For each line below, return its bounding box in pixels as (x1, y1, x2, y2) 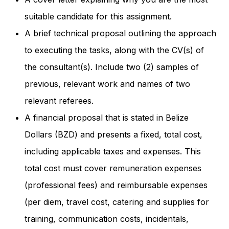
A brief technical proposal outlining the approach (24, 28, 216, 38)
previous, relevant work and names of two (24, 78, 190, 89)
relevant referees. (24, 95, 94, 106)
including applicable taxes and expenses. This (24, 146, 201, 156)
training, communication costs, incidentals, (24, 213, 189, 224)
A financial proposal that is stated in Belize (24, 112, 189, 123)
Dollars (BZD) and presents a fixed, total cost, (24, 129, 202, 140)
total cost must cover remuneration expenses (24, 163, 201, 173)
